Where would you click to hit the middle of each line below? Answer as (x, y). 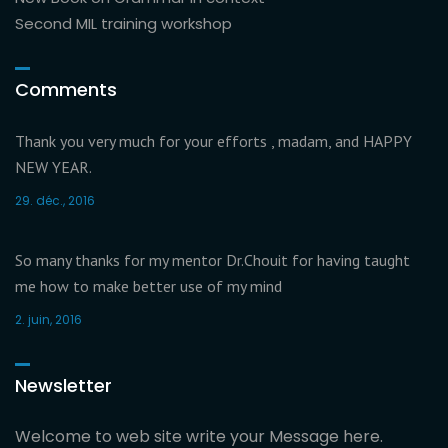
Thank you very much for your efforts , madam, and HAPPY (213, 141)
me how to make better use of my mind (148, 286)
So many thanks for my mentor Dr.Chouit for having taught (212, 260)
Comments (66, 90)
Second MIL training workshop (123, 24)
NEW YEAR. (53, 167)
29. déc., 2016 (55, 201)
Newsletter (63, 386)
